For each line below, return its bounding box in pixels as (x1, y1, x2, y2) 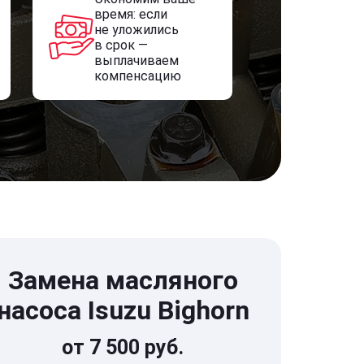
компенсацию (93, 68, 181, 84)
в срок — (93, 37, 148, 53)
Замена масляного (7, 265, 238, 296)
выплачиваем (93, 53, 179, 68)
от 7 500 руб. (62, 336, 184, 359)
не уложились (93, 22, 179, 37)
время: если (93, 6, 167, 22)
